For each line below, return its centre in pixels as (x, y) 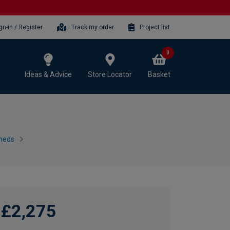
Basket (159, 74)
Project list (155, 27)
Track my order (93, 27)
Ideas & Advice (48, 74)
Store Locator (110, 74)
